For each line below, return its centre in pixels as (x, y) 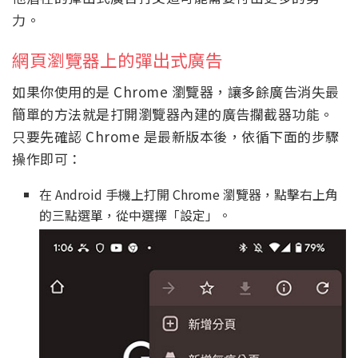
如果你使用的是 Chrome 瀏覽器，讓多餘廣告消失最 (176, 91)
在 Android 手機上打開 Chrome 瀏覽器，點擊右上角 (189, 194)
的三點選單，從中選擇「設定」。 (135, 215)
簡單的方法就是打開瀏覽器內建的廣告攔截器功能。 (173, 113)
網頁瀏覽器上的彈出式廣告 (117, 60)
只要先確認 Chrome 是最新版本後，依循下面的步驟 (176, 136)
